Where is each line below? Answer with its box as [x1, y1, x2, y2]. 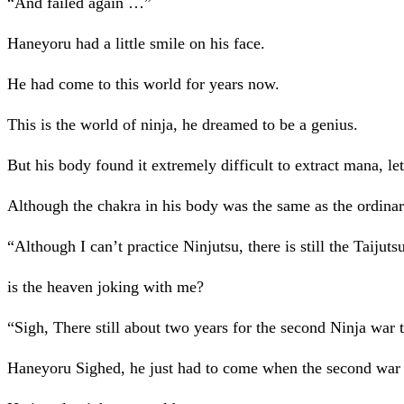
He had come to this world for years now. [7, 75, 280, 94]
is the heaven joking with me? [7, 278, 204, 297]
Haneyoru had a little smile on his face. [7, 34, 265, 53]
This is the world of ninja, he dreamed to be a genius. [7, 115, 358, 134]
